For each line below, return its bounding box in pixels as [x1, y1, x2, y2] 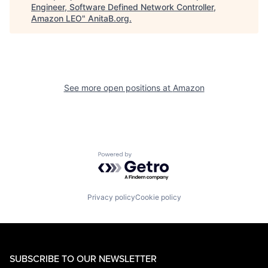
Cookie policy [135, 193, 181, 202]
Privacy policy [87, 193, 135, 202]
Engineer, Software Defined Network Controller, [31, 1, 216, 12]
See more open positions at [63, 82, 173, 93]
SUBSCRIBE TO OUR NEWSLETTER [10, 252, 157, 266]
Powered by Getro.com [98, 151, 203, 163]
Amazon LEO [31, 13, 82, 23]
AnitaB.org [88, 13, 129, 23]
